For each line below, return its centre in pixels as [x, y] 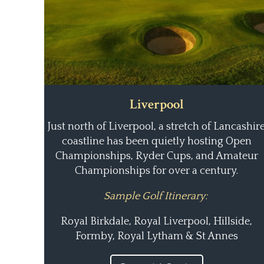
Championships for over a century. [156, 171]
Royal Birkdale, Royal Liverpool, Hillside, [156, 221]
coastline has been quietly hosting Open [156, 141]
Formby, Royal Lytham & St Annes [156, 236]
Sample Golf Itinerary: [156, 196]
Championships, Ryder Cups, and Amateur [156, 156]
